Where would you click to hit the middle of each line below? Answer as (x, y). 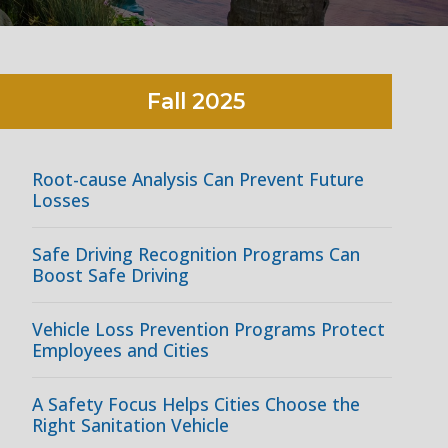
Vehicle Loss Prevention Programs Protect (208, 329)
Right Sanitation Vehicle (130, 425)
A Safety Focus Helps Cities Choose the (196, 404)
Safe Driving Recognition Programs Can (196, 254)
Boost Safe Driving (113, 275)
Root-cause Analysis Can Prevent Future (198, 179)
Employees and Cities (120, 350)
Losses (61, 200)
